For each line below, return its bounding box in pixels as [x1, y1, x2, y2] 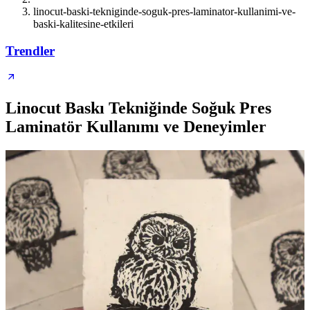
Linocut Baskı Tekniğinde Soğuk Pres [6, 99, 271, 118]
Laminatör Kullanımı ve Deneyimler [6, 118, 266, 136]
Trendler [6, 43, 55, 58]
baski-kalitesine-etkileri [33, 18, 134, 30]
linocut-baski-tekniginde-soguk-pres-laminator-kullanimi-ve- [33, 6, 295, 17]
